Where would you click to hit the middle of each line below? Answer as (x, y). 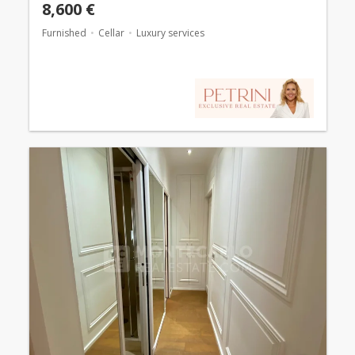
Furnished (64, 33)
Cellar (111, 33)
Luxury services (170, 33)
